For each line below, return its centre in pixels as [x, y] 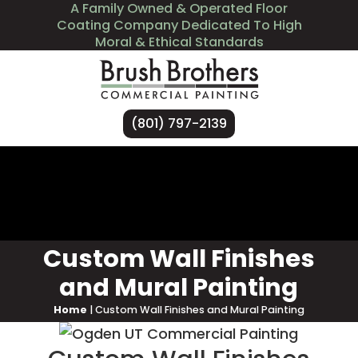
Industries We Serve [226, 169]
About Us [119, 216]
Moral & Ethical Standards [179, 42]
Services [88, 169]
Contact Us [229, 216]
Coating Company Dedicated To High [179, 25]
